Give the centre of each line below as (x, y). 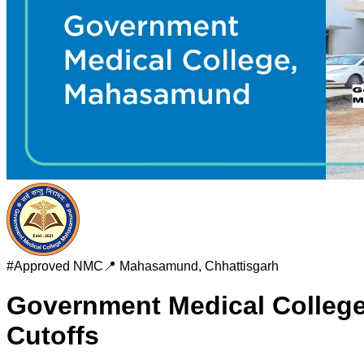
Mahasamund (159, 266)
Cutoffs (53, 336)
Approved (42, 266)
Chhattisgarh (242, 266)
